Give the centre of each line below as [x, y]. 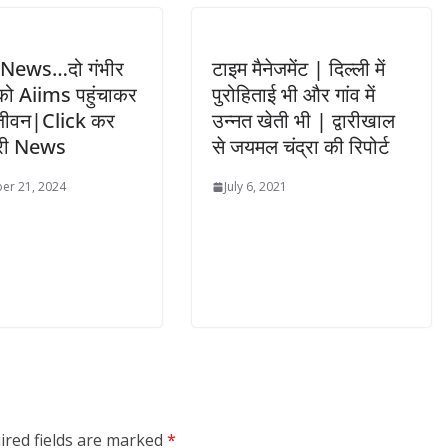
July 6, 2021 [255, 187]
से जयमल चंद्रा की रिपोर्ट [300, 147]
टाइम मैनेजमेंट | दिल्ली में [298, 69]
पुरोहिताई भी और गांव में [293, 95]
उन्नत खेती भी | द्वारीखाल [303, 121]
